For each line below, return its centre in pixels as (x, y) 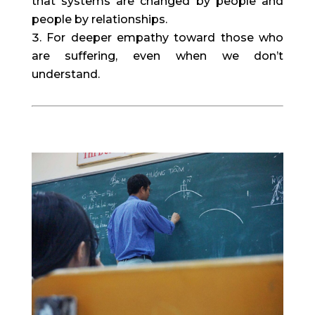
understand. (65, 74)
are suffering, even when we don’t (157, 56)
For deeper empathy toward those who (165, 37)
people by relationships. (99, 19)
